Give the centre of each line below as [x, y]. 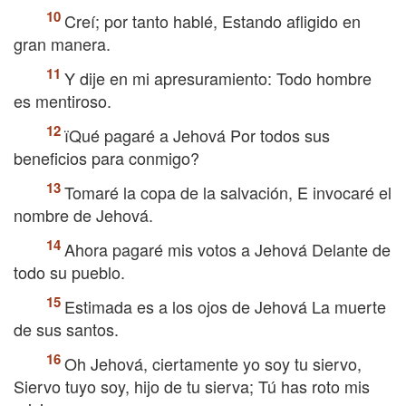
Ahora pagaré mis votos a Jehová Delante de [227, 249]
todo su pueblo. [69, 272]
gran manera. [62, 43]
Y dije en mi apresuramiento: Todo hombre [218, 78]
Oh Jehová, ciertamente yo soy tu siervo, [213, 363]
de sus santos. [66, 329]
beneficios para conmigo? [106, 158]
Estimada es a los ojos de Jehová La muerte [225, 306]
